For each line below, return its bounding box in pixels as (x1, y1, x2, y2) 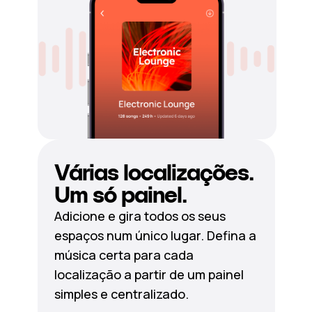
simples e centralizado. (54, 286, 189, 302)
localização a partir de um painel (54, 266, 244, 283)
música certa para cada (54, 247, 194, 263)
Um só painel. (54, 182, 187, 208)
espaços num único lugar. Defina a (54, 227, 256, 244)
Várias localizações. (54, 159, 253, 186)
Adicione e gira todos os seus (54, 208, 226, 224)
